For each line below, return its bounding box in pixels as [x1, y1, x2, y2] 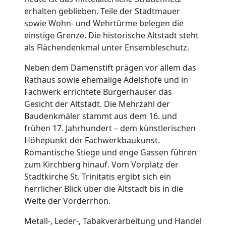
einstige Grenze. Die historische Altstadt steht [24, 30, 199, 41]
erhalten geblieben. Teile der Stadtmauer [24, 6, 180, 17]
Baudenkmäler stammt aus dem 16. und [24, 110, 177, 122]
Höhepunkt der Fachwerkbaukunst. [24, 135, 160, 146]
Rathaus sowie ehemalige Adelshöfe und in [24, 74, 188, 85]
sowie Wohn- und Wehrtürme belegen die [24, 18, 184, 29]
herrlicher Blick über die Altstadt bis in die [24, 183, 183, 194]
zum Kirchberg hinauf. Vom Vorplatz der [24, 159, 179, 170]
